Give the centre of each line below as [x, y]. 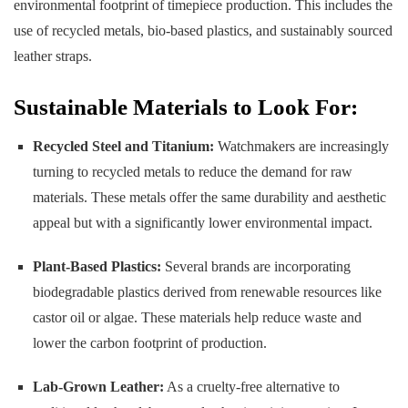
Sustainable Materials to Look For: [186, 107]
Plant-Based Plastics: [97, 267]
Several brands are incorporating [255, 267]
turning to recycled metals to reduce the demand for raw [192, 172]
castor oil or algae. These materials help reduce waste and [197, 318]
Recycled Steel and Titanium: [123, 147]
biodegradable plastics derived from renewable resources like [207, 292]
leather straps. [53, 56]
